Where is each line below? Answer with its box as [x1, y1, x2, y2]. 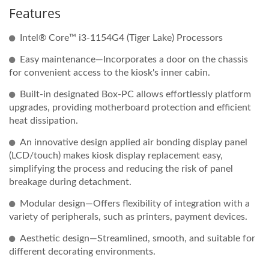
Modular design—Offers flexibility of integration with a [20, 198, 250, 208]
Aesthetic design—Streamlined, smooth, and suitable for [20, 233, 255, 243]
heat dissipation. [9, 115, 78, 125]
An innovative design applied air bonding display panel [20, 137, 247, 147]
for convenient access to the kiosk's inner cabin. [9, 67, 210, 77]
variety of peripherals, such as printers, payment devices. [9, 211, 247, 222]
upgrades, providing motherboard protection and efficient [9, 102, 251, 112]
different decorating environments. [9, 246, 156, 256]
